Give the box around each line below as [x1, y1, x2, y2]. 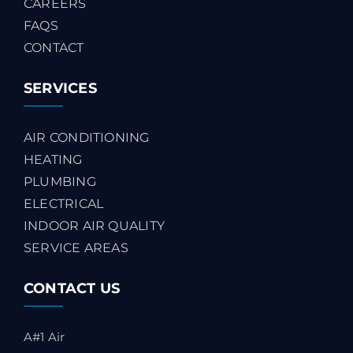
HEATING [24, 151, 83, 167]
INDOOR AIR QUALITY [24, 217, 165, 233]
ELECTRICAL [24, 195, 104, 211]
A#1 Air [24, 329, 65, 344]
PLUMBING [24, 173, 96, 189]
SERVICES [24, 79, 97, 97]
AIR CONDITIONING [24, 129, 150, 145]
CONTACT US [24, 279, 121, 297]
